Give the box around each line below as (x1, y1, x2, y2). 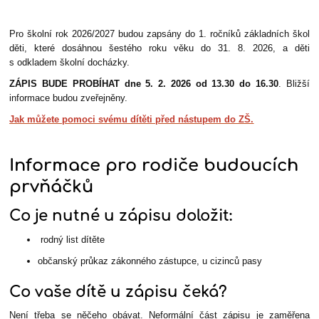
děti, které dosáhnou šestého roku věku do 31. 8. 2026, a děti (9, 43, 310, 54)
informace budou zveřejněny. (9, 93, 128, 104)
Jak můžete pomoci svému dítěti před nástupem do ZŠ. (9, 114, 254, 125)
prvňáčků (9, 177, 94, 197)
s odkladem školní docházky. (9, 57, 133, 68)
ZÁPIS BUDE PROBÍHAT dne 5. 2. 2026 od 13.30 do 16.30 (9, 78, 278, 90)
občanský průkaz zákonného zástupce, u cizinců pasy (38, 255, 263, 266)
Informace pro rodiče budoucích (9, 156, 299, 176)
